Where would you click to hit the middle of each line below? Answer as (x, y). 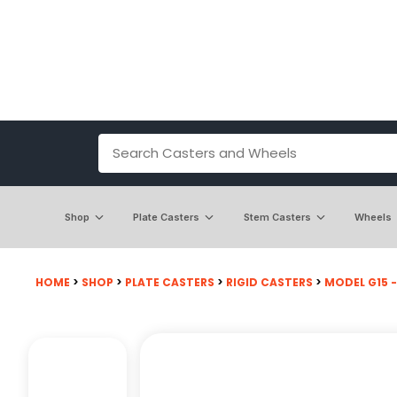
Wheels (374, 217)
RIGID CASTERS (269, 282)
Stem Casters (277, 217)
